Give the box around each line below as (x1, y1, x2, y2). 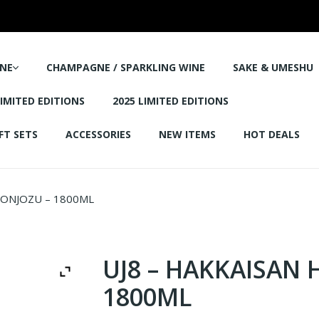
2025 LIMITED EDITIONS (113, 94, 229, 108)
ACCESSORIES (66, 127, 131, 141)
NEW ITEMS (159, 127, 216, 141)
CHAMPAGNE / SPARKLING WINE (46, 61, 205, 74)
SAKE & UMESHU (233, 61, 313, 74)
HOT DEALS (244, 127, 300, 141)
